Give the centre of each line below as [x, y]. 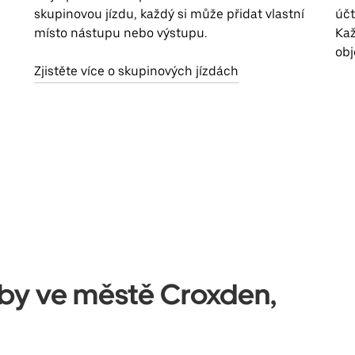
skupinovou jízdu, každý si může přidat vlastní [170, 14]
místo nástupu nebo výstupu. [121, 33]
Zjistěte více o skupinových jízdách [137, 71]
